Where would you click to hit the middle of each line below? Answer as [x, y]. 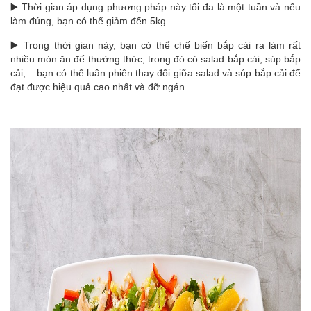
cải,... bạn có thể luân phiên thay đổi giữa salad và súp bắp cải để [155, 73]
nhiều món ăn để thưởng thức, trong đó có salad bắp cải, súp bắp [155, 59]
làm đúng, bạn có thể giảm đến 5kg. [90, 21]
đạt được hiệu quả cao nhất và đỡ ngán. [99, 87]
